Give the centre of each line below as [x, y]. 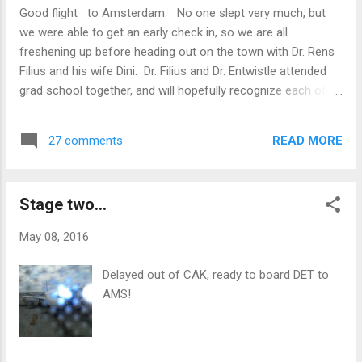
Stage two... [63, 205]
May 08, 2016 [54, 237]
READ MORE [307, 140]
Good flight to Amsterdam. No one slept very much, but [173, 13]
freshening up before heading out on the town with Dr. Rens [177, 52]
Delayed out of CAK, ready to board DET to [216, 274]
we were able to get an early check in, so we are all [154, 33]
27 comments [86, 141]
